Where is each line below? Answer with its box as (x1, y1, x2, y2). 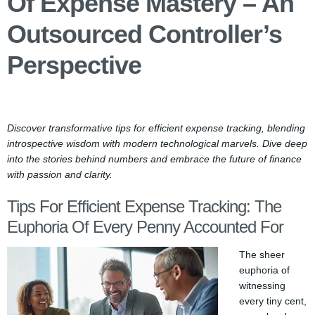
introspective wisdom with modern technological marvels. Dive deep (7, 138, 307, 149)
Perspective (7, 51, 141, 79)
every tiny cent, (239, 295, 307, 307)
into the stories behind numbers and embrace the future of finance (7, 153, 302, 165)
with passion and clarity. (7, 169, 112, 180)
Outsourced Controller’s (7, 20, 282, 49)
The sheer (239, 249, 285, 260)
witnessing (239, 280, 285, 291)
